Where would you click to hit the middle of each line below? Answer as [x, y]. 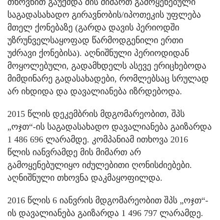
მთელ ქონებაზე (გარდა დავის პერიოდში [93, 28]
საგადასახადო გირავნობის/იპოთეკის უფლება [104, 15]
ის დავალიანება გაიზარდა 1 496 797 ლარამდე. [105, 213]
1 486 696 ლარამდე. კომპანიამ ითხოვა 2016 [98, 140]
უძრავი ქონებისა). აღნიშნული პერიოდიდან [98, 53]
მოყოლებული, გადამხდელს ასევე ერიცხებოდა [107, 66]
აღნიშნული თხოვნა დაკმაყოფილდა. [85, 178]
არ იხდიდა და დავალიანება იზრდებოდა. [95, 92]
